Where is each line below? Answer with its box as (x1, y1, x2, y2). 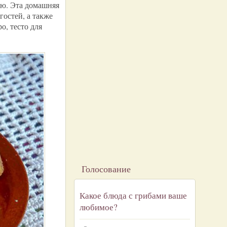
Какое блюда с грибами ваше (80, 190, 187, 201)
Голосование (82, 163, 131, 175)
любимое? (80, 201, 118, 213)
